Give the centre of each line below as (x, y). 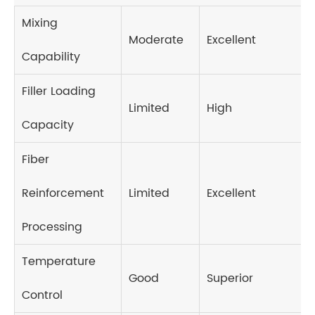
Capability (51, 57)
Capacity (48, 125)
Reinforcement (63, 193)
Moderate (156, 40)
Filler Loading (59, 91)
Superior (230, 278)
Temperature (59, 261)
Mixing (40, 23)
